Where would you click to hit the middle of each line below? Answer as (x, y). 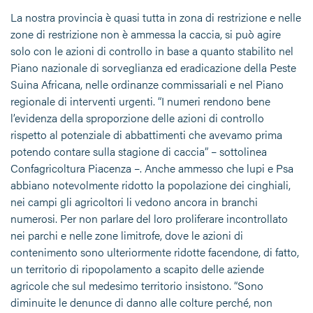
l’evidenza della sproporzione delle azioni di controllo (137, 118)
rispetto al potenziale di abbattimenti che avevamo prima (146, 135)
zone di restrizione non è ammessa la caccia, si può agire (146, 34)
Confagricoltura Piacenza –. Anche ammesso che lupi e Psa (152, 168)
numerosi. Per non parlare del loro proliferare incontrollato (149, 219)
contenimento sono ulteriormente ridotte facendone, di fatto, (155, 252)
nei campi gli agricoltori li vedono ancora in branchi (134, 202)
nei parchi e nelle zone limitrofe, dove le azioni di (127, 235)
